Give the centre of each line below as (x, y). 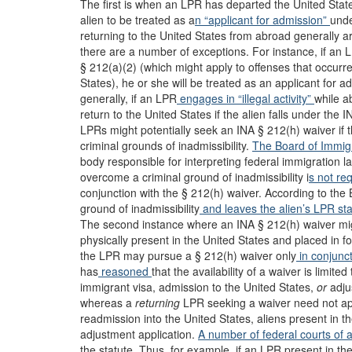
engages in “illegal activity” (246, 98)
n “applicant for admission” (262, 20)
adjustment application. (139, 334)
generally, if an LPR (128, 98)
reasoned (125, 271)
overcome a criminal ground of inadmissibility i (194, 177)
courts (317, 334)
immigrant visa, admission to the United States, (198, 287)
